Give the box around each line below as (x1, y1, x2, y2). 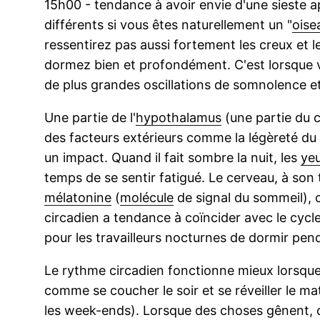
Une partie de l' (44, 110, 136, 126)
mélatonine (44, 190, 111, 206)
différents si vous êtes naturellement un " (44, 17, 292, 33)
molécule (120, 190, 174, 206)
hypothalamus (136, 110, 221, 126)
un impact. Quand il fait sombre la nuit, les (44, 150, 301, 166)
